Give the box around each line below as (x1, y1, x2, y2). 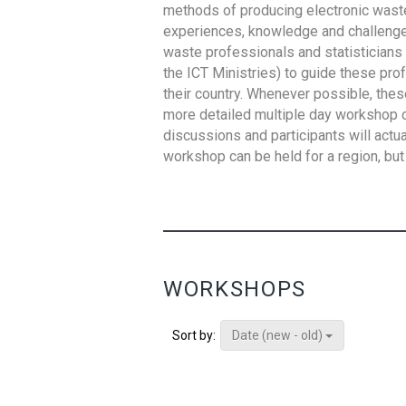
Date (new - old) (232, 328, 325, 343)
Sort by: (172, 328, 216, 343)
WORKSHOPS (163, 276, 306, 302)
